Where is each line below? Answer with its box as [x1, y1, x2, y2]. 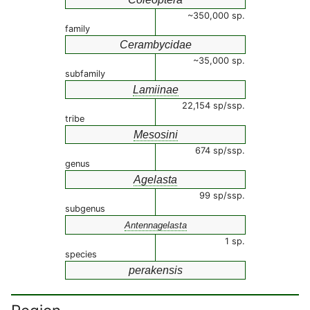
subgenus [65, 203, 105, 214]
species [65, 249, 97, 259]
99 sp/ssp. [199, 190, 245, 201]
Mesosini [133, 129, 178, 140]
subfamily [65, 69, 105, 79]
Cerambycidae [119, 39, 192, 51]
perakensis [128, 264, 183, 276]
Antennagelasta [124, 220, 187, 230]
